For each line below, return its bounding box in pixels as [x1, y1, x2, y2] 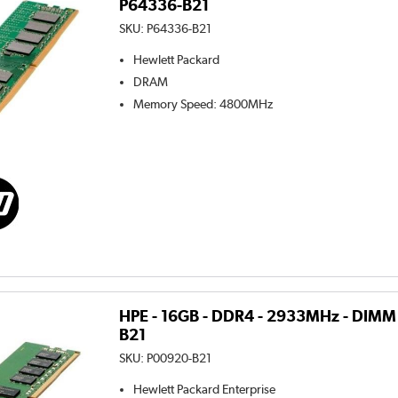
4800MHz [219, 97, 274, 112]
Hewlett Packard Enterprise [133, 381, 276, 396]
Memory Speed [133, 97, 214, 112]
